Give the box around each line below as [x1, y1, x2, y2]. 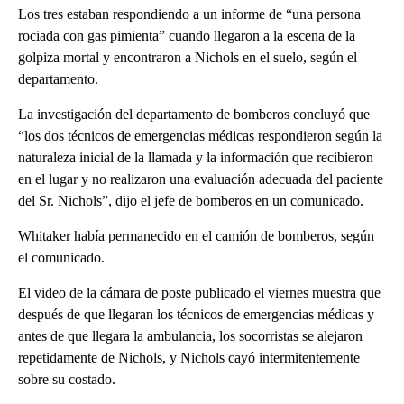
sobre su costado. [18, 371, 115, 387]
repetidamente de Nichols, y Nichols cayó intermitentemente [18, 349, 360, 365]
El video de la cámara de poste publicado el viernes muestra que [18, 284, 381, 300]
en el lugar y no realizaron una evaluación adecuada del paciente [18, 170, 383, 187]
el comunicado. [18, 249, 105, 265]
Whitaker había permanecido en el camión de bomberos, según [18, 227, 374, 243]
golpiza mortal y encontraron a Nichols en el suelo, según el [18, 49, 357, 65]
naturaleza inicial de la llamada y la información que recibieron [18, 149, 373, 165]
